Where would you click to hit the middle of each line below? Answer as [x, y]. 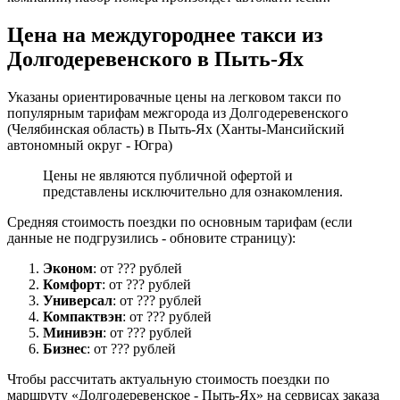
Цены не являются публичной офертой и [168, 175]
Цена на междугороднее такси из [165, 34]
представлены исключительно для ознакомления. [193, 191]
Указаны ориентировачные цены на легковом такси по [174, 96]
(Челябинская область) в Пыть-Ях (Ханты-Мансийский [176, 129]
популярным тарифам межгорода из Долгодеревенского [178, 112]
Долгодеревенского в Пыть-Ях [155, 58]
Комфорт [72, 284]
